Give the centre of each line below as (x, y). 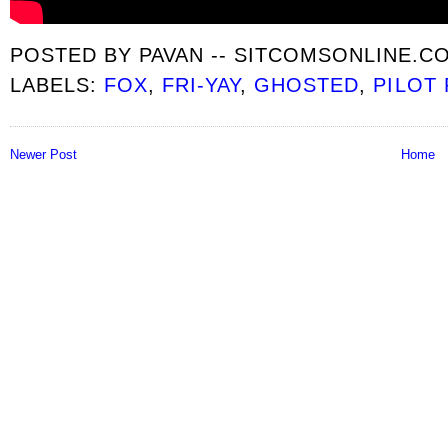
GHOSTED (307, 85)
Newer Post (43, 154)
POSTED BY (75, 54)
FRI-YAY (201, 85)
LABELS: (57, 85)
